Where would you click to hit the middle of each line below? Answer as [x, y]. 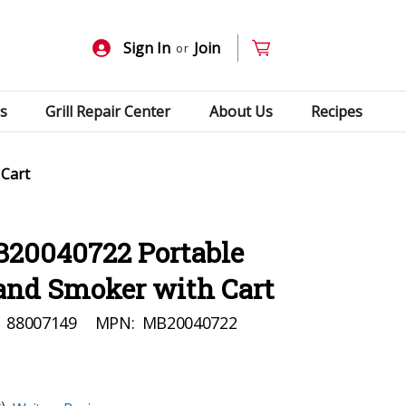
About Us [241, 111]
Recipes [337, 111]
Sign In [147, 48]
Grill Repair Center [108, 111]
